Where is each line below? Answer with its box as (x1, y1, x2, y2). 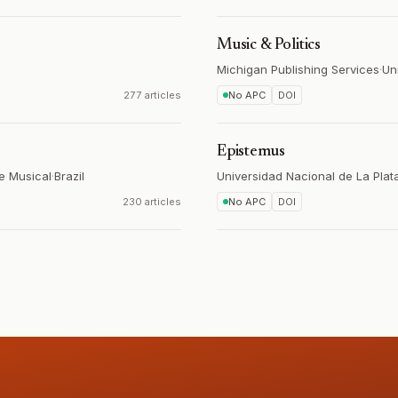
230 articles (123, 195, 181, 208)
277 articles (123, 89, 181, 101)
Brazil (54, 169, 84, 183)
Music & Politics (217, 37, 322, 53)
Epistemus (217, 144, 285, 160)
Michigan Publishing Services (217, 62, 379, 76)
